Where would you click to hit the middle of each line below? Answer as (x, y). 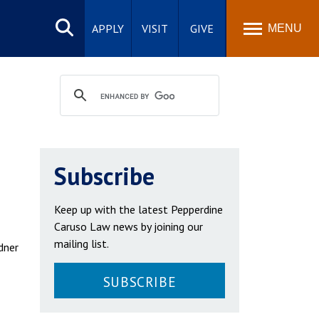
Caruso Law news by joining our (129, 226)
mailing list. (82, 244)
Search (64, 16)
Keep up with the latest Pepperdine (138, 209)
